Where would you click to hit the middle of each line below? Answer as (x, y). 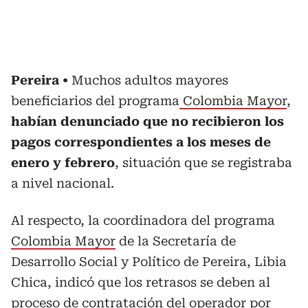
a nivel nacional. (63, 183)
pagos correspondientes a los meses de (141, 142)
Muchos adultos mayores (150, 80)
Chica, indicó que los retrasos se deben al (141, 282)
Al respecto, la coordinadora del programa (143, 220)
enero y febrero (63, 162)
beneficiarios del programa (95, 100)
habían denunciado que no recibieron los (147, 121)
